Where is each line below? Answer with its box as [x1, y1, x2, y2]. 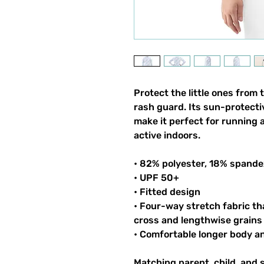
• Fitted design [134, 186, 200, 197]
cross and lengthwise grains [134, 214, 262, 226]
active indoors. [134, 130, 200, 141]
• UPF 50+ [134, 172, 179, 183]
